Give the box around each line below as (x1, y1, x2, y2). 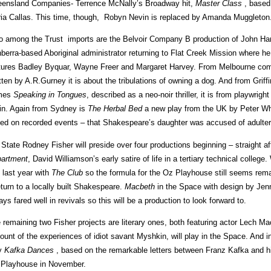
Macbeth (125, 181, 155, 191)
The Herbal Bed (88, 104, 142, 114)
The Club (51, 168, 85, 177)
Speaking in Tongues (13, 90, 87, 100)
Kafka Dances (4, 245, 54, 255)
